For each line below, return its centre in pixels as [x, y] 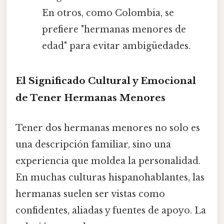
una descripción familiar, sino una [93, 144]
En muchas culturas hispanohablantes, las [110, 177]
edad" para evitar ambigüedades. [116, 46]
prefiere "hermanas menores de [114, 29]
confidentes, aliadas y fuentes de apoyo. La [111, 210]
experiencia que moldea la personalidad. [108, 161]
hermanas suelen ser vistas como [90, 194]
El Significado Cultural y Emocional [106, 81]
